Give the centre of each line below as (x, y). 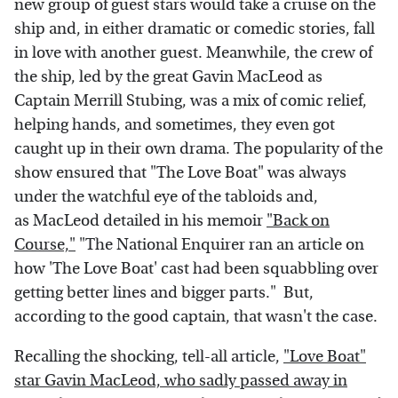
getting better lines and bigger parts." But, (164, 292)
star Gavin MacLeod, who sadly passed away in (181, 380)
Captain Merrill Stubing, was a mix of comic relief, (191, 100)
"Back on (298, 220)
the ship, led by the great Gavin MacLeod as (168, 76)
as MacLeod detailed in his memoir (140, 220)
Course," (45, 244)
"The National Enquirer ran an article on (220, 244)
